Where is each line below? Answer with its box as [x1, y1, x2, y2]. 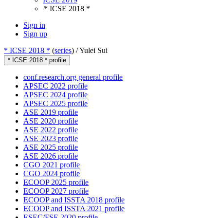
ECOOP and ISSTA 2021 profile [23, 204, 125, 213]
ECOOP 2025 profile [23, 178, 89, 187]
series [54, 46, 72, 55]
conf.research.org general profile [23, 73, 123, 82]
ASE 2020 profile [23, 117, 78, 126]
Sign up [23, 30, 47, 38]
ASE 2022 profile [23, 126, 78, 134]
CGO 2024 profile [23, 169, 80, 178]
